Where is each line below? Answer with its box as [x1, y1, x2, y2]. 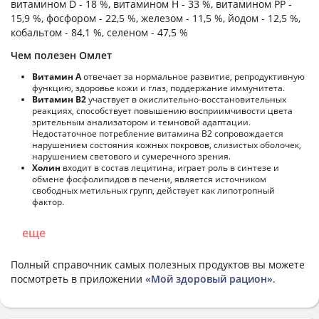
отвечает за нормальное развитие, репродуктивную [81, 70, 305, 83]
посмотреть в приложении [11, 271, 145, 286]
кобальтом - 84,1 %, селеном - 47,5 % [11, 25, 188, 39]
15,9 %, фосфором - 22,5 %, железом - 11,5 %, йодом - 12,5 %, [11, 11, 300, 25]
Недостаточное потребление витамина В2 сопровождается [32, 127, 283, 140]
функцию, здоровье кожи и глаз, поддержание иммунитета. [32, 81, 285, 94]
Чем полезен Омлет [11, 48, 112, 62]
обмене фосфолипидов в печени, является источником [32, 172, 266, 185]
